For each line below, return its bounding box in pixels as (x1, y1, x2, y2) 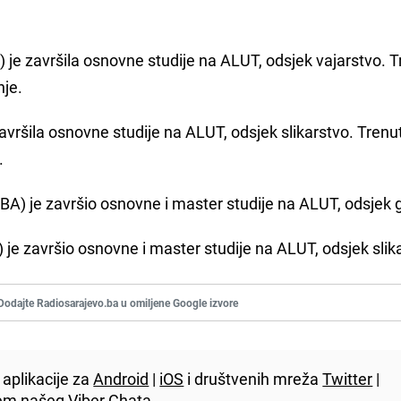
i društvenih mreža (183, 368, 323, 390)
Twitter (322, 368, 373, 390)
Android (93, 368, 149, 390)
